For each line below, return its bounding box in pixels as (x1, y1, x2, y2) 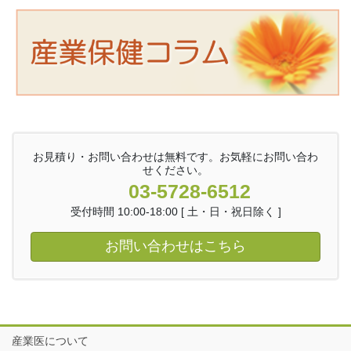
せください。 (143, 164, 208, 177)
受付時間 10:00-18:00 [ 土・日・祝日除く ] (70, 205, 281, 219)
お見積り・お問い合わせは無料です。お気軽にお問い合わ (33, 150, 318, 164)
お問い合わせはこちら (101, 237, 250, 254)
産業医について (12, 335, 89, 348)
